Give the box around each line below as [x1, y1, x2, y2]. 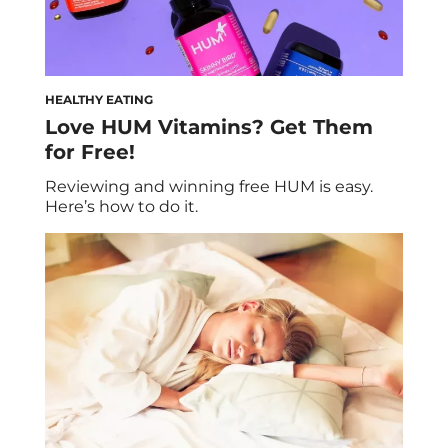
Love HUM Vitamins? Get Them [45, 115, 373, 139]
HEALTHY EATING [45, 92, 153, 107]
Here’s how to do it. [45, 197, 198, 216]
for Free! [45, 140, 135, 164]
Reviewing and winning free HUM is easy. [45, 177, 373, 196]
